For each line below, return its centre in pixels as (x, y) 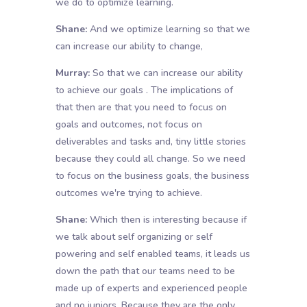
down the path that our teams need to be (145, 271)
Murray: (72, 73)
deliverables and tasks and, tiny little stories (150, 142)
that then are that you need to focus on (141, 108)
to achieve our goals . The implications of (144, 90)
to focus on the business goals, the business (152, 176)
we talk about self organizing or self (134, 237)
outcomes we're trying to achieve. (128, 193)
